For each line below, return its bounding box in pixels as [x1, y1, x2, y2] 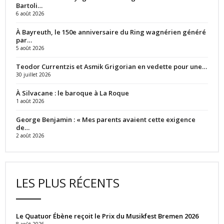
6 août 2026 [16, 9, 44, 17]
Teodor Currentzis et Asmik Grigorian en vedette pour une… [16, 61, 207, 71]
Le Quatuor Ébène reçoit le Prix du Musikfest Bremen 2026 [16, 211, 198, 220]
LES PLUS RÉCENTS [16, 174, 119, 191]
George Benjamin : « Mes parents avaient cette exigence [16, 114, 195, 124]
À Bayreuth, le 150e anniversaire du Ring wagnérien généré [16, 27, 206, 36]
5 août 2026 [16, 44, 44, 51]
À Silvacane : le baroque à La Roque [16, 88, 129, 97]
